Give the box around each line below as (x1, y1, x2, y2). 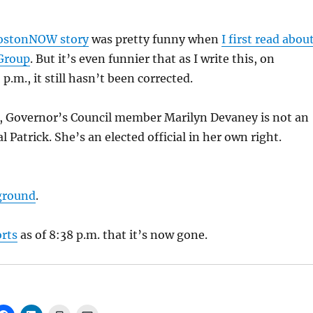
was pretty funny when (88, 32, 221, 46)
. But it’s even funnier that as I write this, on (29, 52, 275, 66)
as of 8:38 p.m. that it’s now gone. (17, 228, 208, 242)
